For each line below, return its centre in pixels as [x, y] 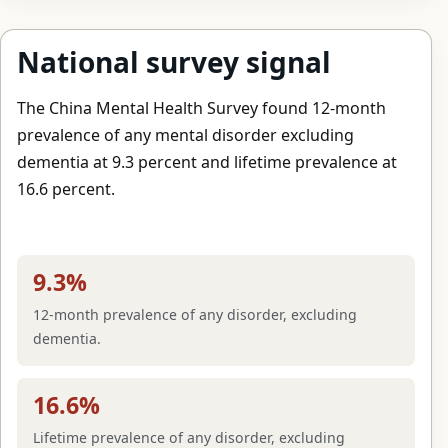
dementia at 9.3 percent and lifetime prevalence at [207, 161]
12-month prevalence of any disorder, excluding [195, 314]
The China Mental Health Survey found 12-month [201, 107]
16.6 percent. [66, 188]
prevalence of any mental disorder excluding [185, 134]
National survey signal [174, 61]
